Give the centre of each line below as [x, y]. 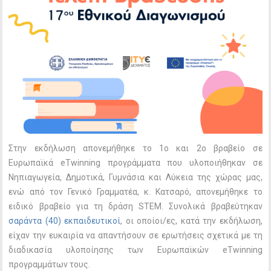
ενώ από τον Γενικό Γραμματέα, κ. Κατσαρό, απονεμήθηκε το [135, 192]
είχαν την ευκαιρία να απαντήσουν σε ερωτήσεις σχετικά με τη [135, 236]
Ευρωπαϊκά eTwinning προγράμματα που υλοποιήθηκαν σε [135, 163]
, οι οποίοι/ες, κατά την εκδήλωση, [191, 221]
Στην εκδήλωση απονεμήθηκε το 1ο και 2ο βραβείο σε [135, 149]
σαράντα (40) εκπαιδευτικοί [65, 221]
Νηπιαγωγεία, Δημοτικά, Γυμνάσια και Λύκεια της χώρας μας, [135, 178]
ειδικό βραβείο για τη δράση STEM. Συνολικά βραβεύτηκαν [135, 207]
